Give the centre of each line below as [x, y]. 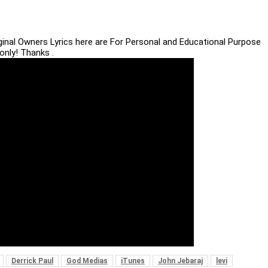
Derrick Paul [32, 261]
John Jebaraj [180, 261]
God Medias [87, 261]
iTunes [133, 261]
